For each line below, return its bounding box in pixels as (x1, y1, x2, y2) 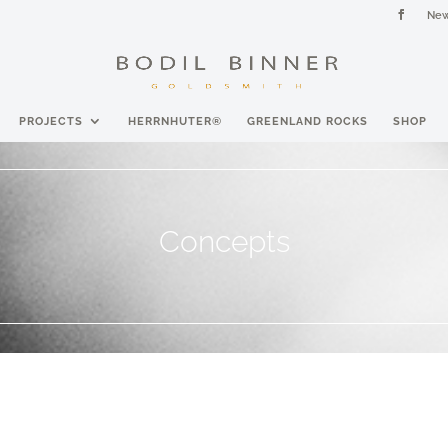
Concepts (158, 224, 290, 259)
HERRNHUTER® (127, 115, 222, 127)
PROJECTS (18, 115, 83, 127)
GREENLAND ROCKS (246, 115, 368, 127)
